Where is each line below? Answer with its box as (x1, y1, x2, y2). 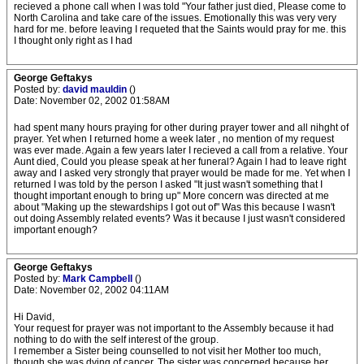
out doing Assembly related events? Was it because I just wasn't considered (14, 213, 345, 224)
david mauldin (63, 84, 129, 95)
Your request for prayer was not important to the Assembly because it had (14, 323, 334, 334)
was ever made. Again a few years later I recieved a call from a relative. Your (14, 145, 348, 156)
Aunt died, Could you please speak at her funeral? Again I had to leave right (14, 156, 346, 167)
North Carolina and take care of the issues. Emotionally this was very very (14, 12, 336, 24)
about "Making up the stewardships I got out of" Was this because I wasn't (14, 201, 335, 213)
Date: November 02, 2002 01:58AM (14, 95, 170, 106)
